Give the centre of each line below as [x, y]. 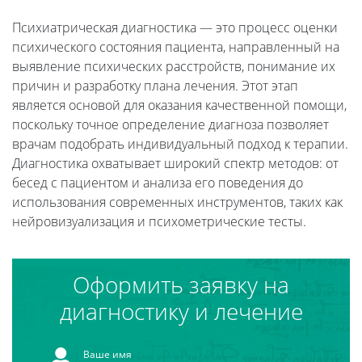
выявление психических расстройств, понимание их [174, 66]
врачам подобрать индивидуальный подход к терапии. [180, 143]
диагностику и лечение [181, 311]
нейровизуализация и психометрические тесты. [159, 221]
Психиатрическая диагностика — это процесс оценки [175, 27]
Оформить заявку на [181, 284]
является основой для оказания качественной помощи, [179, 105]
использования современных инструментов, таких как [177, 202]
